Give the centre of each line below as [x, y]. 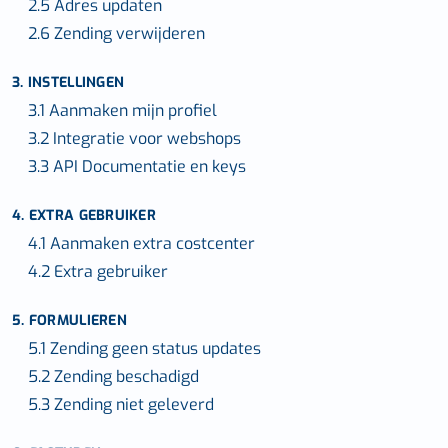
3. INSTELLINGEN [68, 82]
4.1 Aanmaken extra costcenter [141, 243]
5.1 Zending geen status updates [144, 348]
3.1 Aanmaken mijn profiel [122, 110]
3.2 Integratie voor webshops [134, 138]
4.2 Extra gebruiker [98, 271]
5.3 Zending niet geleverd [121, 404]
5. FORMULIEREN [69, 320]
